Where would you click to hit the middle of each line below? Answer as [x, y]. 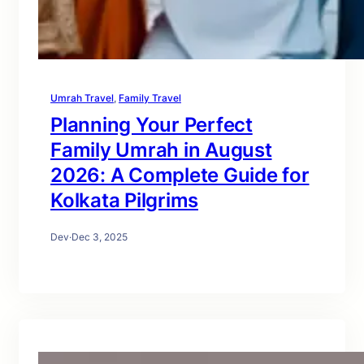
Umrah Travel [82, 98]
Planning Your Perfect [152, 125]
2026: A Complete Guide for [180, 175]
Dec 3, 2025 [100, 237]
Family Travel [150, 98]
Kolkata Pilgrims [124, 201]
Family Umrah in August [161, 150]
